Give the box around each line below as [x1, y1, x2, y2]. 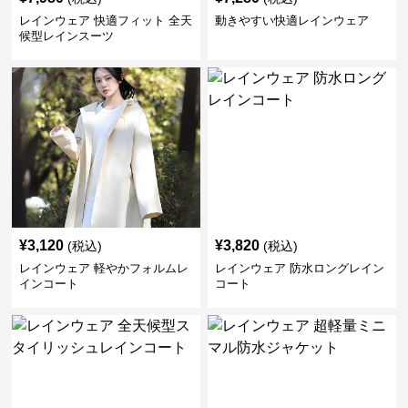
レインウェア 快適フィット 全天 [19, 14, 193, 27]
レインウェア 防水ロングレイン [214, 261, 384, 275]
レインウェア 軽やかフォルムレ [19, 261, 189, 275]
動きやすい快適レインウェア [214, 14, 369, 27]
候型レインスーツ [19, 29, 115, 43]
